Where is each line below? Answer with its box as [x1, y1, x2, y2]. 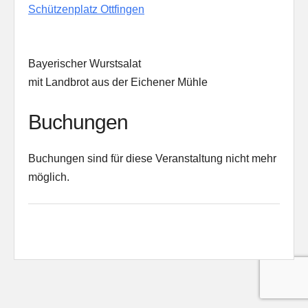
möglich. [28, 171, 69, 184]
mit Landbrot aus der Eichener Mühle [28, 76, 208, 89]
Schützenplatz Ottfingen [28, 3, 144, 16]
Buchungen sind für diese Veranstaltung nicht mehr [28, 153, 276, 165]
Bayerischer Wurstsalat [28, 58, 141, 70]
